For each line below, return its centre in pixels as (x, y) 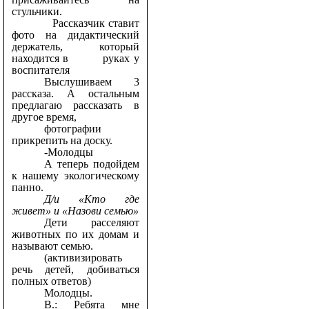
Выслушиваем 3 (91, 82)
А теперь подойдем (91, 164)
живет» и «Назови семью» (75, 211)
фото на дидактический (75, 35)
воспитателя (40, 70)
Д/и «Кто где (91, 199)
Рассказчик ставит (91, 23)
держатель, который (75, 47)
